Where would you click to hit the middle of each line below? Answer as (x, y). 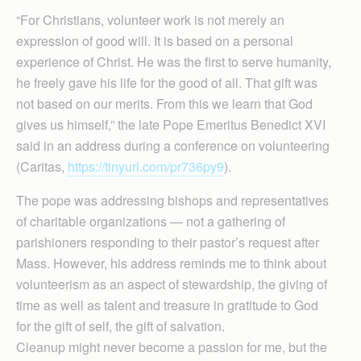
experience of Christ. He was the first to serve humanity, (174, 62)
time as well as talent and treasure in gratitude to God (167, 305)
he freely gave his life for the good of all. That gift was (167, 83)
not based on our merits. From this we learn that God (164, 104)
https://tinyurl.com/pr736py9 (146, 167)
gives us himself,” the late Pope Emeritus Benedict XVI (171, 125)
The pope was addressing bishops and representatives (172, 201)
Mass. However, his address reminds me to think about (171, 263)
